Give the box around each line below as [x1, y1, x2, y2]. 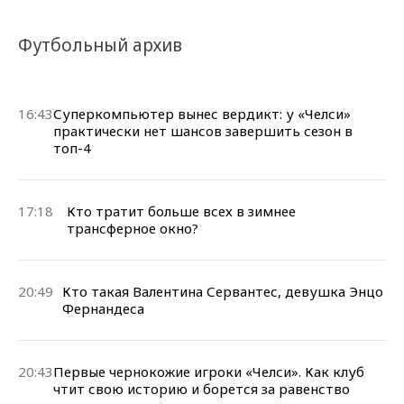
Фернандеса [62, 298, 145, 317]
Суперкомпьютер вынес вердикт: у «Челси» [53, 104, 351, 123]
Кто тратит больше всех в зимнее [67, 201, 297, 220]
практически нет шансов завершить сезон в [53, 121, 353, 140]
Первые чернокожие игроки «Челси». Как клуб [53, 362, 364, 381]
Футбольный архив [18, 32, 182, 57]
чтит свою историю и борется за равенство [53, 379, 350, 398]
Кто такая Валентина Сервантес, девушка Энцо [62, 281, 384, 300]
